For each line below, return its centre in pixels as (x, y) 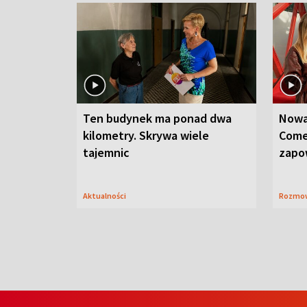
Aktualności (107, 196)
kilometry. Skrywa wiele (146, 136)
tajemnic (106, 153)
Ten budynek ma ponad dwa (157, 119)
